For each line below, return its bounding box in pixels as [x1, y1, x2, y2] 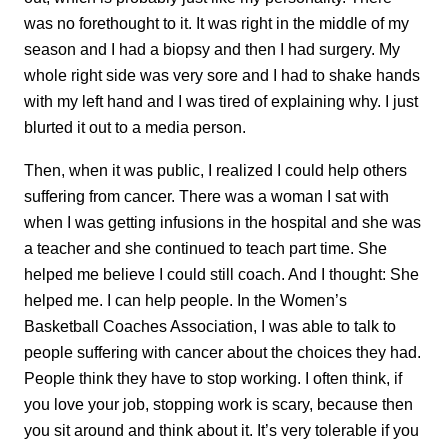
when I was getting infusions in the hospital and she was [24, 212, 421, 231]
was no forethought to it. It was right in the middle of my [24, 14, 409, 33]
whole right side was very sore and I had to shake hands [24, 66, 420, 85]
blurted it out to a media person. [24, 118, 246, 137]
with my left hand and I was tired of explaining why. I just [24, 92, 418, 111]
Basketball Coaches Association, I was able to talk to [24, 316, 396, 335]
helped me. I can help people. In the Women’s [24, 290, 347, 309]
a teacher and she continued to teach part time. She [24, 238, 387, 257]
